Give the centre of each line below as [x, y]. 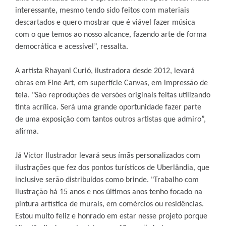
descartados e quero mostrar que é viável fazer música [105, 23]
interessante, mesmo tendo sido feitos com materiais [102, 11]
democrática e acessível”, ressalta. [72, 47]
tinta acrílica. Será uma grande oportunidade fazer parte [108, 107]
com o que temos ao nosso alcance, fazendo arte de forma [111, 35]
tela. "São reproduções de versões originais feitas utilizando [113, 95]
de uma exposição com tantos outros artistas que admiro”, [110, 120]
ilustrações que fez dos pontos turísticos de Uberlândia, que [112, 168]
